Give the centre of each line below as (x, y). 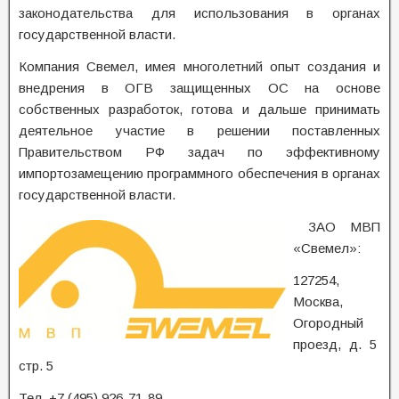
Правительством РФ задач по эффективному (199, 152)
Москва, (318, 301)
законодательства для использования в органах (199, 13)
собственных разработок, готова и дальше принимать (199, 109)
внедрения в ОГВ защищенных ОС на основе (199, 88)
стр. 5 (36, 366)
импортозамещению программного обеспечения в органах (199, 173)
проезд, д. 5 (337, 344)
